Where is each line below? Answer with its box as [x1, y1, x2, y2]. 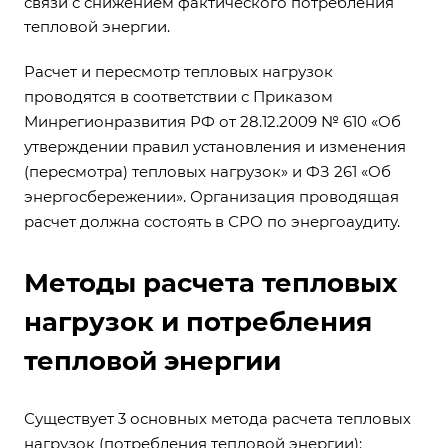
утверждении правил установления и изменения [24, 136, 406, 156]
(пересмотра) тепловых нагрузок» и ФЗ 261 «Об [24, 161, 391, 181]
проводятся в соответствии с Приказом [24, 86, 333, 106]
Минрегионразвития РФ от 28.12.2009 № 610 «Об [24, 111, 401, 131]
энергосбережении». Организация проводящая [24, 186, 399, 206]
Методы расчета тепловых [24, 266, 397, 299]
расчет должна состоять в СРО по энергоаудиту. [24, 211, 400, 231]
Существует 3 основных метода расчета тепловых [24, 408, 411, 428]
